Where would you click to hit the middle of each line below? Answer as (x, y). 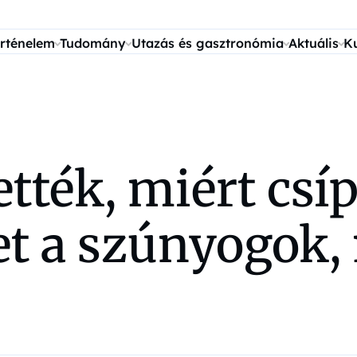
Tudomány (93, 43)
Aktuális (313, 43)
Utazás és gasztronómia (207, 43)
